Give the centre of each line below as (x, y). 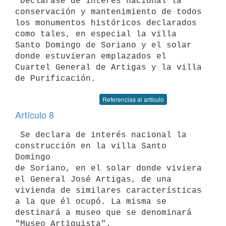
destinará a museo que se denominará (103, 213)
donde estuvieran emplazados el (93, 56)
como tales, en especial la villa (98, 34)
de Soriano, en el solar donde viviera (108, 168)
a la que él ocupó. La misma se (93, 202)
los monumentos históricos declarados (106, 23)
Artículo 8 (35, 115)
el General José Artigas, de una (96, 179)
